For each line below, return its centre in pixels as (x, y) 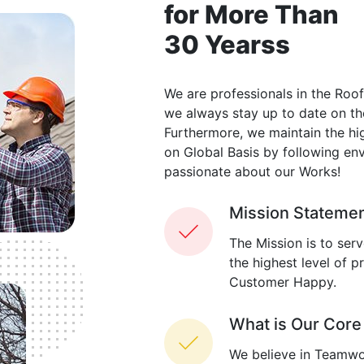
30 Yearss (227, 44)
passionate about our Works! (252, 171)
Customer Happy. (283, 282)
